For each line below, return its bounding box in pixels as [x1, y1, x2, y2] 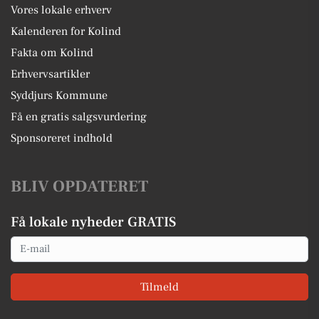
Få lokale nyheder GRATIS [11, 212, 176, 231]
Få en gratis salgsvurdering [11, 109, 147, 124]
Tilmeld [140, 280, 179, 294]
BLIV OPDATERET [11, 175, 148, 197]
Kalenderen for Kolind [11, 23, 121, 38]
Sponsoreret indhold [11, 130, 113, 145]
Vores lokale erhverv [11, 2, 112, 17]
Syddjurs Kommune [11, 88, 108, 103]
